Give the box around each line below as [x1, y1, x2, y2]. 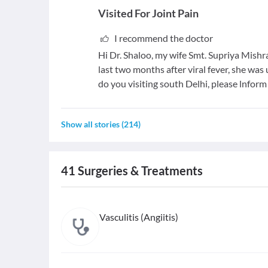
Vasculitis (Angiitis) [99, 211, 178, 223]
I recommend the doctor [114, 32, 213, 44]
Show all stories [61, 119, 120, 129]
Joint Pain [152, 7, 199, 20]
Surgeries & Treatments [75, 163, 203, 178]
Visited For [98, 7, 151, 20]
